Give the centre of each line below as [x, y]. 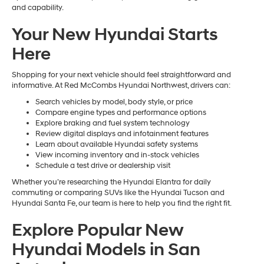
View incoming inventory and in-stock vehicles [117, 155]
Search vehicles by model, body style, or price [114, 102]
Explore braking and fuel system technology [113, 123]
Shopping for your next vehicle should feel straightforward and [121, 75]
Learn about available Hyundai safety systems [117, 145]
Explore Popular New [98, 230]
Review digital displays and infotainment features [122, 134]
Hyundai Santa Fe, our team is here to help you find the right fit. [122, 204]
